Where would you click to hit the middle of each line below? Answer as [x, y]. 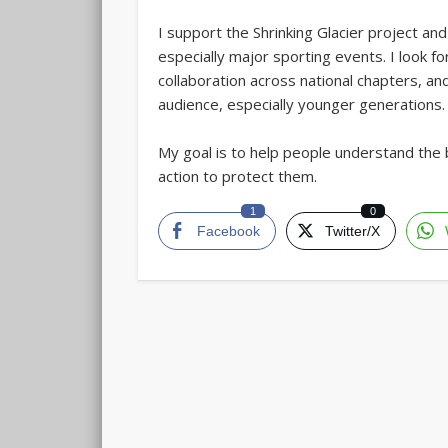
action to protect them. [238, 176]
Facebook [229, 231]
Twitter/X [353, 231]
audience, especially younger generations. [302, 104]
